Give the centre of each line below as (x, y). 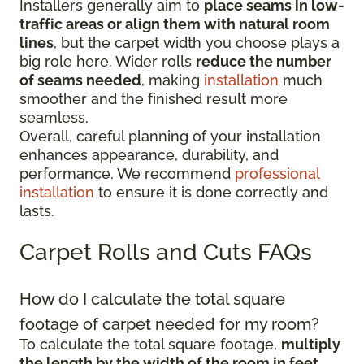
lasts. (37, 211)
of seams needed (80, 80)
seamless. (54, 118)
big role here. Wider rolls (108, 62)
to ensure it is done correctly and (211, 193)
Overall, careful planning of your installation (170, 136)
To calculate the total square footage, (150, 344)
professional (277, 174)
